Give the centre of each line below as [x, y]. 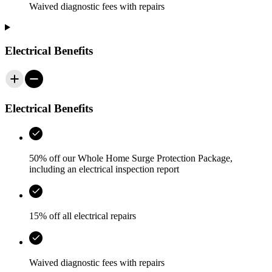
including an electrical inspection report [104, 169]
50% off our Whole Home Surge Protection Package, [131, 158]
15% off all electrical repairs [83, 216]
